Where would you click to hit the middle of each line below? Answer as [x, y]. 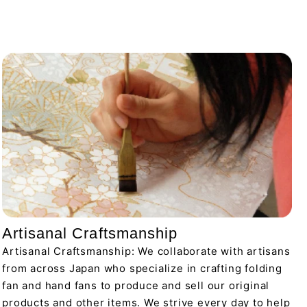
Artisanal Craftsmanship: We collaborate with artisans [146, 251]
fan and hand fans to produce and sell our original [136, 286]
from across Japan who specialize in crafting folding [142, 269]
